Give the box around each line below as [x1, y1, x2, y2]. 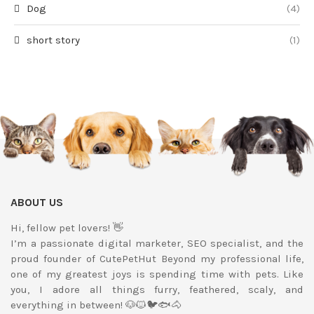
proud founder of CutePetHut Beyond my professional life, [11, 252, 303, 265]
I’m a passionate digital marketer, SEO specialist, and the [11, 236, 303, 250]
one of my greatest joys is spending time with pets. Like [11, 267, 303, 280]
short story [27, 34, 80, 47]
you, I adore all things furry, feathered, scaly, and [11, 282, 303, 296]
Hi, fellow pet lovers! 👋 [11, 221, 123, 234]
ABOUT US [11, 195, 63, 209]
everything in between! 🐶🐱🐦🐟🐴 [11, 298, 182, 311]
